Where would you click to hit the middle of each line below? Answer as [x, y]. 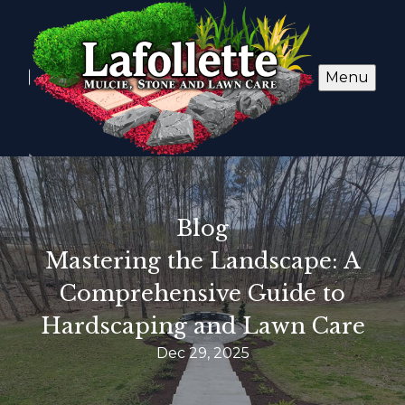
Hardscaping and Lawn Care [202, 325]
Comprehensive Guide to [202, 293]
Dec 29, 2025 [202, 353]
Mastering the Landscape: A [202, 260]
